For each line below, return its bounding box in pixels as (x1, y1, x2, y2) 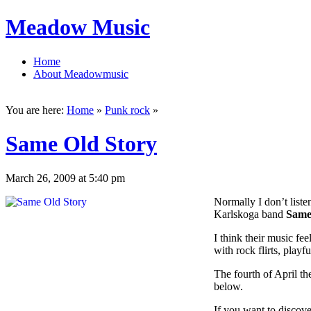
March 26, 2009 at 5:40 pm (6, 171, 125, 184)
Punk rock (105, 103, 150, 116)
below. (214, 280, 243, 292)
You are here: (6, 103, 67, 116)
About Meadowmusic (33, 67, 128, 80)
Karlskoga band (214, 208, 286, 220)
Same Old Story (6, 131, 157, 157)
